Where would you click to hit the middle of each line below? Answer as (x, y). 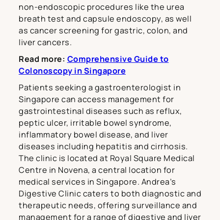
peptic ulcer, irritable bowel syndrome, (95, 123)
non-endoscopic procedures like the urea (102, 7)
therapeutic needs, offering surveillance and (108, 206)
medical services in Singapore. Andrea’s (97, 182)
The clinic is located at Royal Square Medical (107, 158)
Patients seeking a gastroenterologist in (100, 88)
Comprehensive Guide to (118, 59)
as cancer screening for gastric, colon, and (103, 31)
